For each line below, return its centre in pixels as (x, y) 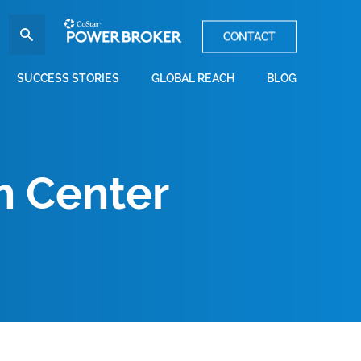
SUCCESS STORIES (68, 78)
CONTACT (249, 37)
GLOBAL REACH (193, 78)
